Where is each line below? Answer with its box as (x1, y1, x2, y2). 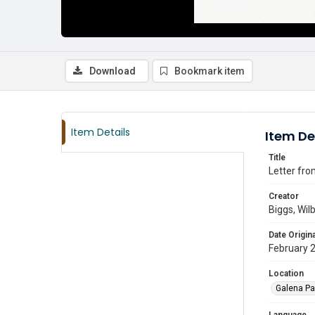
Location (269, 269, 304, 278)
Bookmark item (174, 65, 245, 77)
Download (89, 65, 136, 77)
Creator (269, 191, 299, 201)
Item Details (71, 125, 130, 139)
